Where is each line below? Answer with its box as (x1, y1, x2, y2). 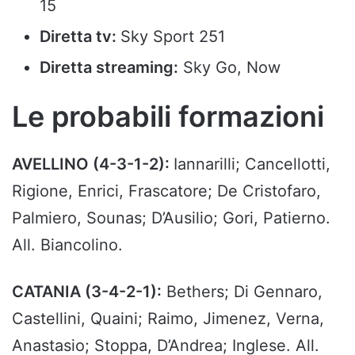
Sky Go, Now (178, 57, 281, 77)
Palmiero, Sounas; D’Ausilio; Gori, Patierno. (12, 208, 330, 227)
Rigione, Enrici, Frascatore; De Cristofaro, (12, 181, 321, 200)
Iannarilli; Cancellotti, (174, 154, 330, 174)
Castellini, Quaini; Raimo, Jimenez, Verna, (12, 308, 324, 328)
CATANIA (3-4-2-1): (12, 281, 162, 301)
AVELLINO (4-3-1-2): (12, 154, 174, 174)
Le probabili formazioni (12, 98, 324, 134)
